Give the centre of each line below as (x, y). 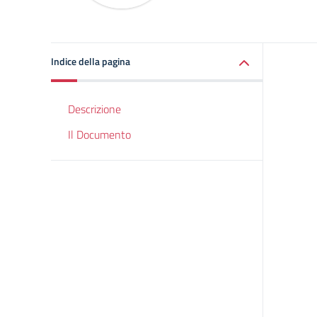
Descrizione (94, 109)
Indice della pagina (91, 61)
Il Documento (99, 134)
